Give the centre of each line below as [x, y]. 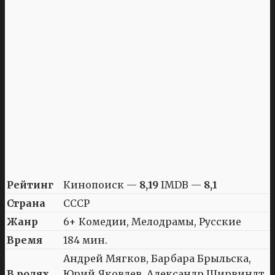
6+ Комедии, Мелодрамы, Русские [152, 221]
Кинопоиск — [101, 184]
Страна [26, 203]
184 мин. [85, 240]
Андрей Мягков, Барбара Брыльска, [157, 258]
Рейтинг [30, 184]
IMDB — [181, 184]
